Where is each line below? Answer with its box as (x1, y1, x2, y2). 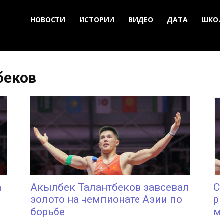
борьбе (30, 206, 65, 218)
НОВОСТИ (30, 15, 65, 24)
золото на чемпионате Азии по (30, 193, 182, 205)
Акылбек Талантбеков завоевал (30, 181, 189, 193)
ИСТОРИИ (79, 15, 114, 24)
